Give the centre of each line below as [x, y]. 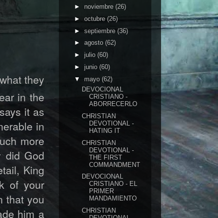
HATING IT [105, 130]
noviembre [100, 7]
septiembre [100, 31]
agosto [94, 43]
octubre [95, 18]
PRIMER [102, 191]
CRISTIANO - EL [113, 184]
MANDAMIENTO [113, 199]
